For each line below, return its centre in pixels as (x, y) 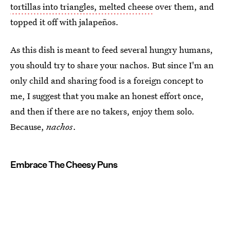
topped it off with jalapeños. (64, 22)
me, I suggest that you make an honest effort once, (107, 96)
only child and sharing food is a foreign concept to (107, 81)
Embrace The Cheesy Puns (64, 165)
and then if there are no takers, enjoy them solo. (102, 111)
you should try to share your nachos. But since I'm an (112, 65)
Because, (28, 127)
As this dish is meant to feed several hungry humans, (112, 50)
